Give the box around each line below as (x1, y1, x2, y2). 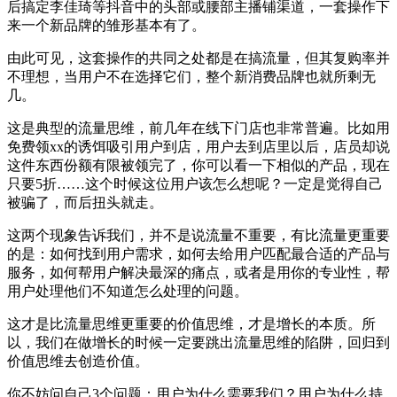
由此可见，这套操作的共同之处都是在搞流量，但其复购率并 (7, 51, 390, 66)
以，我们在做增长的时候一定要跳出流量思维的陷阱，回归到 (7, 335, 390, 351)
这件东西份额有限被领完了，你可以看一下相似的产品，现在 (7, 158, 390, 174)
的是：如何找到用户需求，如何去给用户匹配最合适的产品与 (7, 246, 390, 262)
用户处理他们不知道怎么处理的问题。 (7, 284, 248, 300)
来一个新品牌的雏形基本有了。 (7, 18, 206, 34)
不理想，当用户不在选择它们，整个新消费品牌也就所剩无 (7, 69, 376, 85)
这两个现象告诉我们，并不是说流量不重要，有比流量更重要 (7, 228, 390, 244)
